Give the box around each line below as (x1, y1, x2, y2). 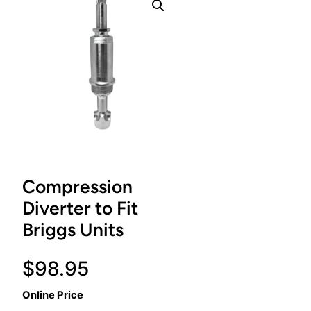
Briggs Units (22, 219, 124, 242)
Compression (22, 176, 133, 199)
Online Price (22, 288, 83, 301)
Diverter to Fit (22, 197, 138, 220)
